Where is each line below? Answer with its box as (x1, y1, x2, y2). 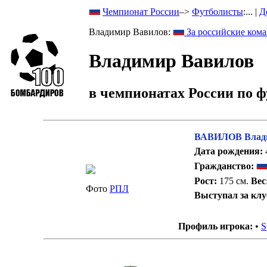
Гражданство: (194, 160, 254, 171)
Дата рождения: (194, 146, 263, 157)
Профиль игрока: (178, 221, 253, 232)
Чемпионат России (103, 7, 179, 17)
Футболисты (192, 7, 243, 17)
